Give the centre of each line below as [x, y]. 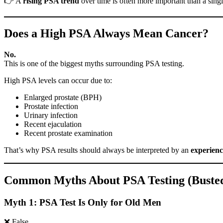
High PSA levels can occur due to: [58, 81]
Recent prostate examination [68, 133]
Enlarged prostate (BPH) [63, 98]
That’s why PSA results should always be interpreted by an [97, 150]
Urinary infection [51, 115]
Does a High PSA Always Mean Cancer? [106, 34]
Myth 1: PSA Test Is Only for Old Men [83, 203]
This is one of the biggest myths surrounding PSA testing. [94, 64]
